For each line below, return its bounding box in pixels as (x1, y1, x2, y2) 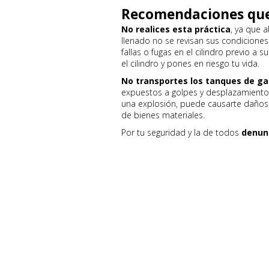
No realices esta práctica (121, 23, 231, 35)
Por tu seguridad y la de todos (121, 127, 241, 138)
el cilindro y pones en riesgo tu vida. (121, 58, 259, 69)
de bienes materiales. (121, 109, 205, 121)
